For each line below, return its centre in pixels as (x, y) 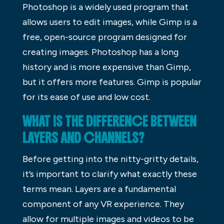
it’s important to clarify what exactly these (109, 174)
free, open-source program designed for (104, 37)
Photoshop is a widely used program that (105, 7)
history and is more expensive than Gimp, (106, 67)
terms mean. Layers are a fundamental (99, 189)
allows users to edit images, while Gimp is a (109, 22)
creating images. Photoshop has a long (100, 52)
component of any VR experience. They (103, 204)
